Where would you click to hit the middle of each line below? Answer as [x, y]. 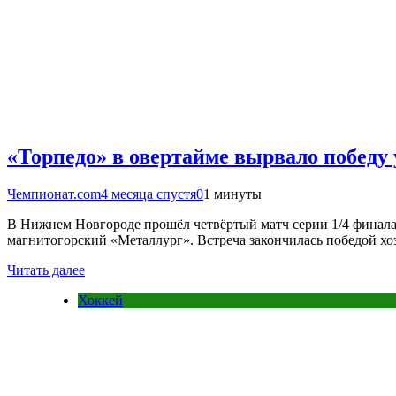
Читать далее [46, 270]
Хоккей [100, 301]
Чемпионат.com [54, 194]
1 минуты [232, 194]
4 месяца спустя [148, 194]
